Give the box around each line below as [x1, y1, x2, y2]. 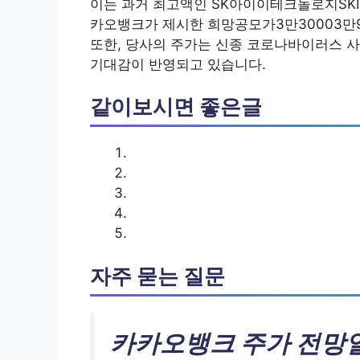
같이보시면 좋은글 [90, 94, 262, 120]
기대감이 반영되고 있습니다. [90, 55, 266, 72]
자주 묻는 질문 [90, 263, 225, 288]
